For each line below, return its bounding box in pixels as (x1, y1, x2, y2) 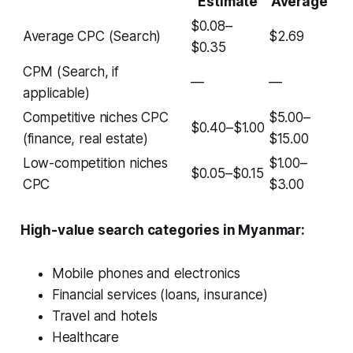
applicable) (22, 85, 90, 102)
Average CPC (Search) (22, 28, 162, 45)
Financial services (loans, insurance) (51, 287, 268, 303)
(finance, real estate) (22, 131, 148, 147)
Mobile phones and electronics (51, 266, 240, 282)
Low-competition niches (22, 155, 168, 172)
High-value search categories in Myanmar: (20, 222, 305, 239)
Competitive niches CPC (22, 110, 169, 126)
